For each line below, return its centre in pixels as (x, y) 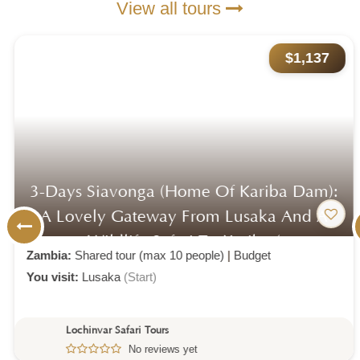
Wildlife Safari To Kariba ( (180, 241)
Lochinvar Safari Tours (113, 330)
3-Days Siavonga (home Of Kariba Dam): (180, 192)
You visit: (50, 277)
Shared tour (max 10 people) (145, 255)
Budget (248, 255)
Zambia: (47, 255)
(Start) (136, 277)
